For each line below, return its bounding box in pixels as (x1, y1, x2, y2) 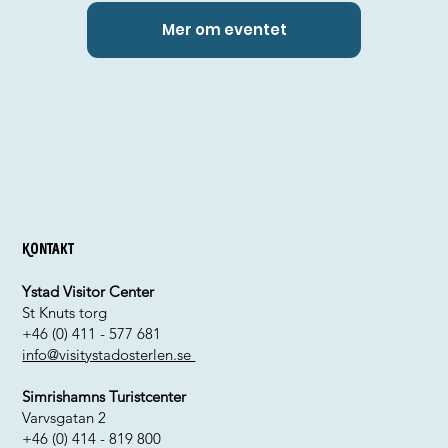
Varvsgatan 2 (22, 408, 107, 428)
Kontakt (22, 239, 75, 260)
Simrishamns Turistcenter (22, 387, 187, 407)
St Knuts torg (22, 303, 108, 323)
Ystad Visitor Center (22, 282, 155, 302)
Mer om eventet (161, 19, 287, 41)
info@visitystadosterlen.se (22, 345, 196, 365)
